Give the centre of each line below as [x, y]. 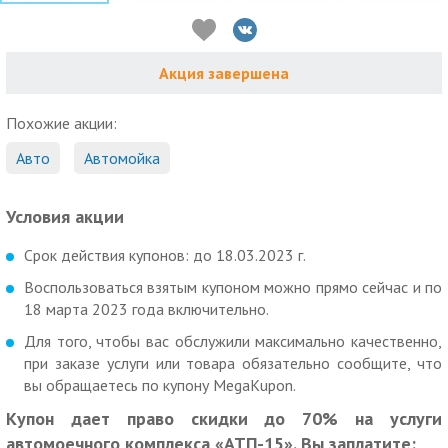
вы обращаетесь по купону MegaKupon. [160, 385]
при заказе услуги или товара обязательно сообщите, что [233, 363]
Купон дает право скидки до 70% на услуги [224, 419]
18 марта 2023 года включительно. [146, 309]
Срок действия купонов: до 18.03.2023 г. [165, 255]
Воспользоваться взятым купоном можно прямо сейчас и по [233, 287]
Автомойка [122, 158]
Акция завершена [224, 73]
